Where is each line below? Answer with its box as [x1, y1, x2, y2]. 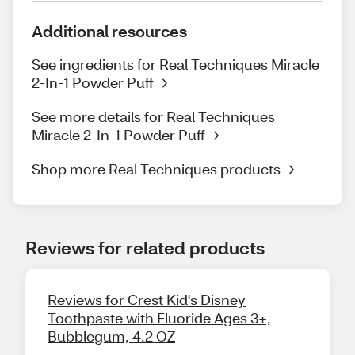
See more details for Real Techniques [32, 107, 275, 126]
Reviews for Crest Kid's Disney [48, 290, 246, 309]
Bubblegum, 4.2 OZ [48, 326, 175, 345]
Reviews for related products [25, 236, 265, 259]
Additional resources [32, 21, 187, 41]
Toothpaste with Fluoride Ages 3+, [48, 308, 271, 327]
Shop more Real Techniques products [32, 159, 281, 178]
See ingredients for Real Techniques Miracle [32, 55, 319, 74]
